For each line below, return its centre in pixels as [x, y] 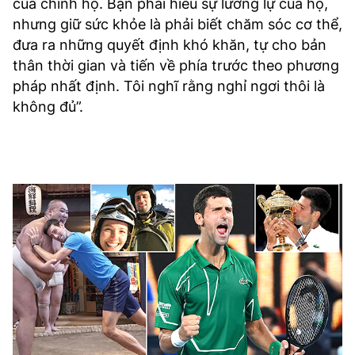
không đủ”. [48, 107]
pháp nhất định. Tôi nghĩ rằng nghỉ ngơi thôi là [169, 86]
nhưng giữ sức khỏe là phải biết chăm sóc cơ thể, [177, 24]
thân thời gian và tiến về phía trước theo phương [176, 65]
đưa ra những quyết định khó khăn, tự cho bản [170, 45]
